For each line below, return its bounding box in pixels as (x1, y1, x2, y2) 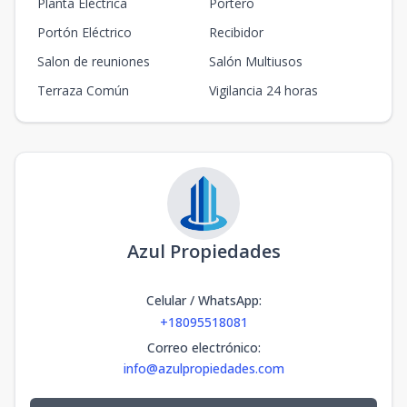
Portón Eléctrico (37, 24, 132, 41)
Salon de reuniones (37, 53, 150, 70)
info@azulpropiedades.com (123, 360, 284, 377)
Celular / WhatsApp (145, 292, 259, 309)
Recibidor (209, 24, 263, 41)
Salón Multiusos (209, 53, 303, 70)
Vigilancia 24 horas (209, 82, 318, 99)
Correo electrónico (146, 339, 258, 356)
